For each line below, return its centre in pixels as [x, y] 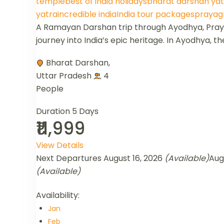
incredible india [87, 14]
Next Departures [69, 158]
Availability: [58, 195]
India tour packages [155, 14]
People [50, 89]
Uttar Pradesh [64, 76]
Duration [54, 111]
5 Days [85, 111]
